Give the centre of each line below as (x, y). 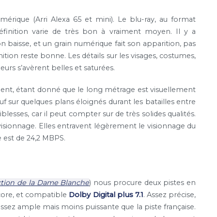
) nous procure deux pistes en (143, 182)
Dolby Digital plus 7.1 (105, 194)
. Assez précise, (170, 194)
